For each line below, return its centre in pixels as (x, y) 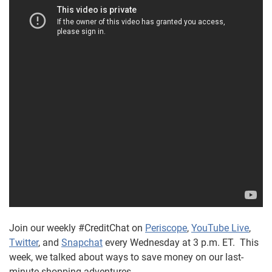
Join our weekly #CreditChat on (77, 228)
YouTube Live (220, 228)
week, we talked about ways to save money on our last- (126, 257)
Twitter (24, 243)
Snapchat (82, 243)
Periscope (166, 228)
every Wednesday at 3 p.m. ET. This (181, 243)
